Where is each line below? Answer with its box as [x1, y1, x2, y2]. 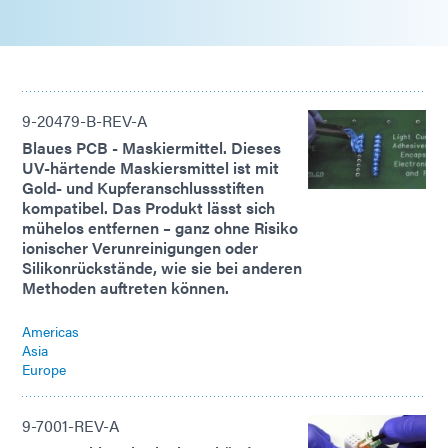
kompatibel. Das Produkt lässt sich [22, 195, 275, 219]
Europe [22, 358, 66, 379]
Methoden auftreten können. [22, 275, 229, 299]
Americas [22, 320, 79, 341]
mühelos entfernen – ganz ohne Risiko [22, 215, 298, 239]
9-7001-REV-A [22, 413, 120, 437]
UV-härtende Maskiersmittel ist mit [22, 155, 279, 179]
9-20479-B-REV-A [22, 108, 148, 132]
